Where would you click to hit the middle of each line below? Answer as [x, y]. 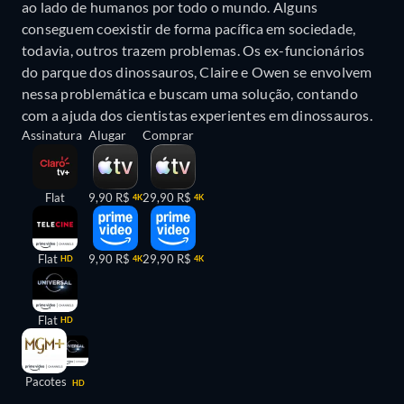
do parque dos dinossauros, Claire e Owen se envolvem [197, 72]
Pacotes [47, 382]
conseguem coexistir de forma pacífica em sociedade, [189, 29]
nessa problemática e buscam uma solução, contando [190, 94]
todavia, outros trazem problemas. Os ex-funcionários [193, 50]
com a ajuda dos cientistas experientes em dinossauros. [197, 115]
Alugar [107, 135]
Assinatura [52, 135]
